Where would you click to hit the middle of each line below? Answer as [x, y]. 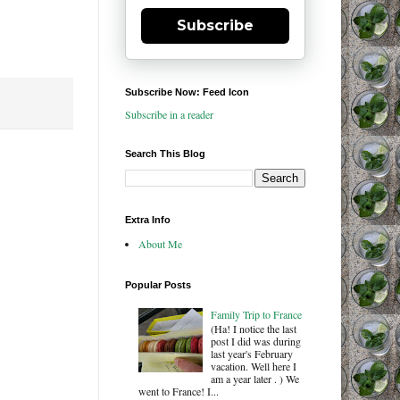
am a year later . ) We [255, 379]
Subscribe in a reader [169, 115]
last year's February [252, 354]
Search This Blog [165, 154]
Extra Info [147, 220]
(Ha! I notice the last [254, 329]
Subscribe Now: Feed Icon [187, 92]
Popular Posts [158, 285]
